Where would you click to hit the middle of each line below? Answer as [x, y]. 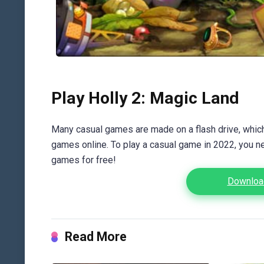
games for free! [84, 160]
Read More [96, 237]
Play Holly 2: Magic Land [145, 98]
